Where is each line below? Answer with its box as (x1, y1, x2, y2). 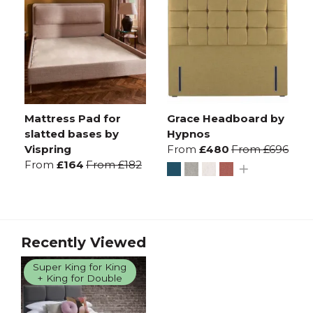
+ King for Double (37, 272, 123, 284)
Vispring (24, 143, 71, 156)
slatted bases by (24, 127, 119, 141)
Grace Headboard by (167, 112, 284, 126)
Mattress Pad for (24, 112, 121, 126)
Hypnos (167, 127, 210, 141)
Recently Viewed (21, 234, 146, 252)
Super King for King (33, 261, 127, 272)
